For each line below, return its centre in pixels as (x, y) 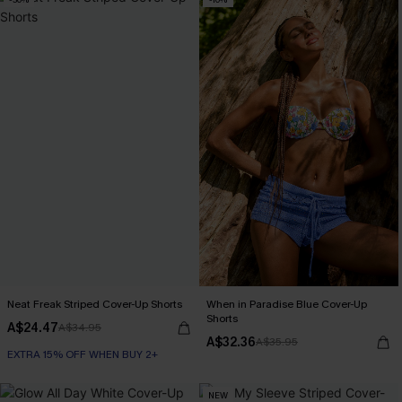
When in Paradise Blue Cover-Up (287, 304)
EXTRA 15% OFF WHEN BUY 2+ (83, 354)
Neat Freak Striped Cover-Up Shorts (95, 304)
